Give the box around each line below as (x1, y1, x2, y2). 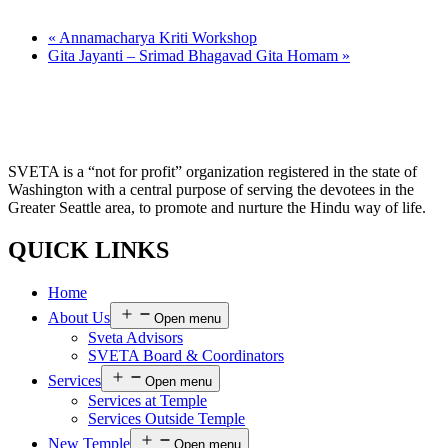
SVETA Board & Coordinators (88, 346, 284, 364)
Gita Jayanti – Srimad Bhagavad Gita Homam (48, 47, 342, 65)
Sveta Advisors (88, 328, 183, 346)
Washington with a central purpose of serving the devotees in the (8, 181, 414, 199)
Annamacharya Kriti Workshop (56, 29, 257, 47)
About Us (48, 308, 110, 326)
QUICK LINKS (8, 237, 169, 264)
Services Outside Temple (88, 409, 245, 427)
